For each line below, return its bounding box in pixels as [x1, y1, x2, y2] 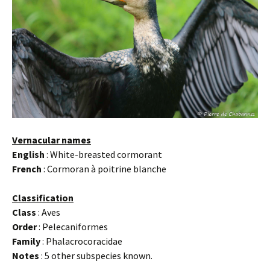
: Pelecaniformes [37, 220, 108, 233]
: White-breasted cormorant [45, 148, 162, 160]
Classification [12, 191, 74, 204]
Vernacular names [12, 133, 91, 146]
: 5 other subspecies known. [39, 249, 152, 262]
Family [12, 234, 40, 247]
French [12, 162, 42, 175]
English [12, 148, 45, 160]
